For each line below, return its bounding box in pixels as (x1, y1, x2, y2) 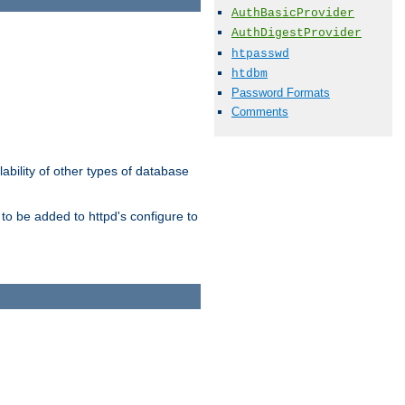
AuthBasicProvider (231, 6, 354, 21)
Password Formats (231, 85, 330, 99)
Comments (231, 105, 288, 119)
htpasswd (231, 46, 289, 61)
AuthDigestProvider (231, 26, 362, 41)
